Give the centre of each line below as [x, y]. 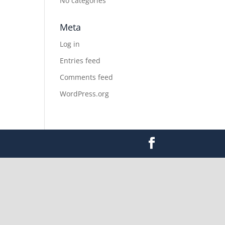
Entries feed [80, 61]
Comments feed [87, 77]
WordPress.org [85, 94]
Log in [70, 44]
